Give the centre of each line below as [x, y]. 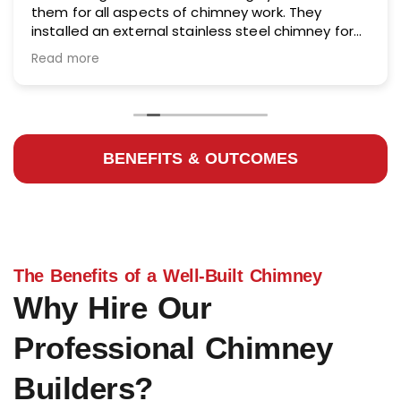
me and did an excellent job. [127, 49]
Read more [65, 58]
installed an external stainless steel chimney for [192, 30]
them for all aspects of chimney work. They [177, 12]
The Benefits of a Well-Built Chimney [167, 275]
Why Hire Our [112, 307]
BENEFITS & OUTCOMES [200, 158]
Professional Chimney [173, 347]
